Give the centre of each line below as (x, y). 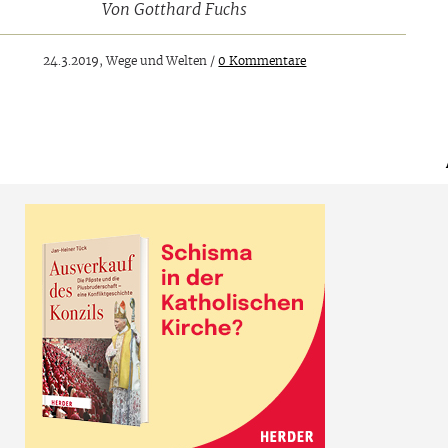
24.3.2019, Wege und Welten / (131, 60)
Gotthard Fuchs (191, 10)
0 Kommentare (262, 60)
